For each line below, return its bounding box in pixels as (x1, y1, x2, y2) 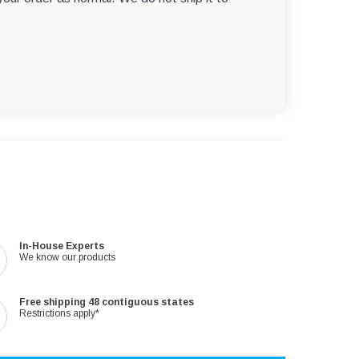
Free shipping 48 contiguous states (19, 296, 195, 309)
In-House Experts (19, 240, 105, 252)
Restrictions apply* (19, 308, 100, 320)
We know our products (19, 252, 116, 264)
